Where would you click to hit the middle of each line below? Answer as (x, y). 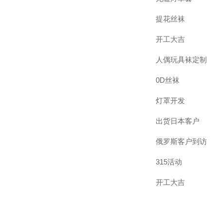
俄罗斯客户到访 (181, 141)
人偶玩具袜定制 (181, 60)
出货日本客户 (178, 121)
